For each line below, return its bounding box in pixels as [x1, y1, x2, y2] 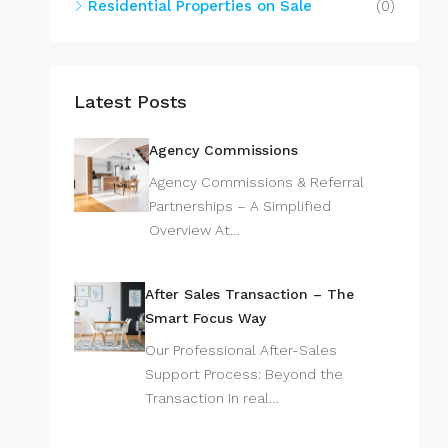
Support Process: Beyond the [144, 365, 343, 382]
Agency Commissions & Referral [148, 173, 364, 190]
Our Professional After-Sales [144, 341, 337, 358]
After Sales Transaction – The [144, 285, 354, 302]
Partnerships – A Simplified [148, 197, 331, 214]
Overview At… [148, 221, 240, 238]
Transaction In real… [144, 389, 279, 406]
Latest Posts [74, 90, 187, 112]
